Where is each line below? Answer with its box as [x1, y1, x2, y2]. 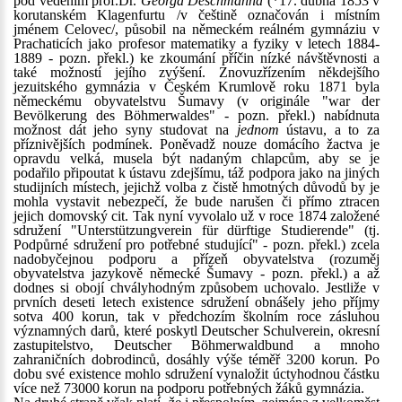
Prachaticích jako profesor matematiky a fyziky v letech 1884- [13, 36, 380, 51]
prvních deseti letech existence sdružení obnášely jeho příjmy [13, 294, 380, 310]
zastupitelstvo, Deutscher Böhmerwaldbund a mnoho [13, 337, 380, 353]
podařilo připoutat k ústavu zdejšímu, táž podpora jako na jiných [13, 165, 380, 180]
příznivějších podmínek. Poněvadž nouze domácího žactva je [13, 136, 380, 152]
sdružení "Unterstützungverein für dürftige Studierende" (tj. [13, 223, 380, 238]
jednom [236, 122, 279, 137]
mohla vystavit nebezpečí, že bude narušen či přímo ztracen [13, 194, 380, 209]
